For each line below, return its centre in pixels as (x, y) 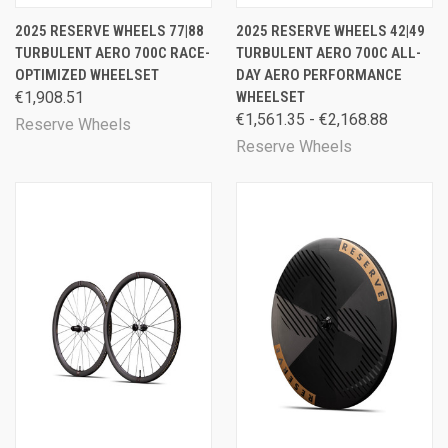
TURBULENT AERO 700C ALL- (328, 52)
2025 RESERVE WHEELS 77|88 (109, 30)
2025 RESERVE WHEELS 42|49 (330, 30)
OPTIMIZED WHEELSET (87, 74)
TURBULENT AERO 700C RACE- (112, 52)
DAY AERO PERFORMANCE (319, 74)
